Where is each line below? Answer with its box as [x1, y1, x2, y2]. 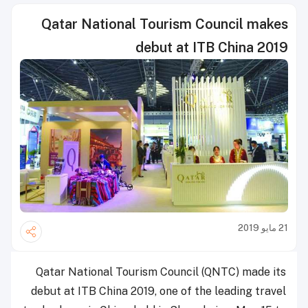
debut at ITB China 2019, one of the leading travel [31, 285, 286, 298]
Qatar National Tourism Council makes [41, 16, 288, 32]
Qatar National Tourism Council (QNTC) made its [36, 265, 286, 279]
